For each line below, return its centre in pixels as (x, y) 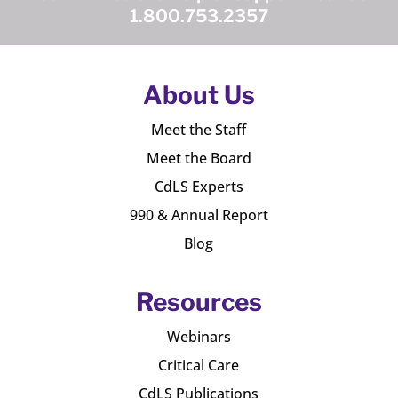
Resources (199, 302)
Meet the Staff (199, 130)
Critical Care (199, 365)
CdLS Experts (199, 187)
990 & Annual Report (199, 215)
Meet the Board (199, 158)
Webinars (199, 337)
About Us (199, 95)
